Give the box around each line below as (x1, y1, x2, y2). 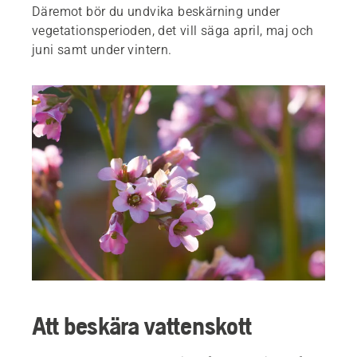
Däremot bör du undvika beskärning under (32, 3, 280, 19)
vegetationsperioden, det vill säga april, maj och (32, 22, 314, 38)
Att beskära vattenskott (32, 311, 253, 341)
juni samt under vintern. (32, 41, 172, 57)
